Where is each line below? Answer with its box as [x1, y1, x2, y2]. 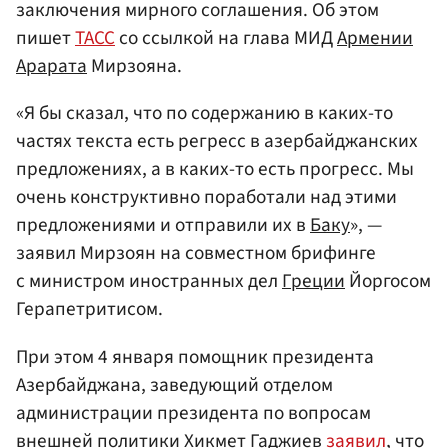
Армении [337, 24, 413, 53]
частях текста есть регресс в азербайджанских [16, 127, 418, 156]
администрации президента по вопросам [16, 398, 371, 427]
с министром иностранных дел [16, 267, 282, 296]
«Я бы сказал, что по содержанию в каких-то [16, 99, 393, 128]
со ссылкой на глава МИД [115, 24, 337, 53]
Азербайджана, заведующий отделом [16, 370, 333, 399]
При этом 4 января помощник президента [16, 342, 374, 371]
